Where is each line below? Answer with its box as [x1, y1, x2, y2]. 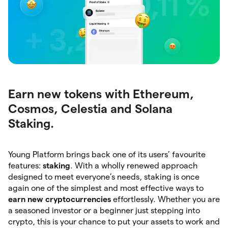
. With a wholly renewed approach [70, 161, 197, 170]
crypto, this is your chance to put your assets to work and [8, 217, 220, 226]
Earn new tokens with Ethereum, [8, 87, 194, 101]
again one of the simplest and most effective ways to [8, 183, 204, 192]
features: [8, 161, 43, 170]
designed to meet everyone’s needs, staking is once [8, 172, 199, 181]
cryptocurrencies [45, 194, 111, 204]
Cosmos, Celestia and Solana [8, 101, 173, 116]
